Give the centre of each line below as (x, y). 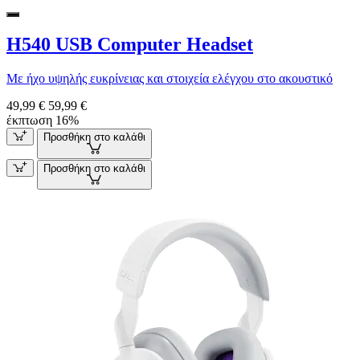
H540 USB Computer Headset (130, 45)
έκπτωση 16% (43, 121)
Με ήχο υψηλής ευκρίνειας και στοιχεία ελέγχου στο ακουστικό (170, 79)
